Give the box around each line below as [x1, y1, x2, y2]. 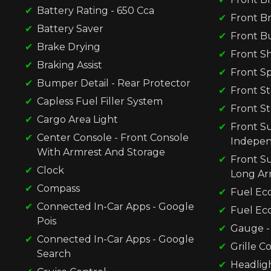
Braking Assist [37, 59, 102, 71]
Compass [37, 182, 80, 194]
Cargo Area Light [37, 113, 118, 125]
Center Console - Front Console [37, 131, 189, 143]
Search [37, 247, 71, 260]
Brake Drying [37, 41, 100, 53]
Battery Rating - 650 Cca [37, 4, 154, 16]
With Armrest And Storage [37, 146, 165, 158]
